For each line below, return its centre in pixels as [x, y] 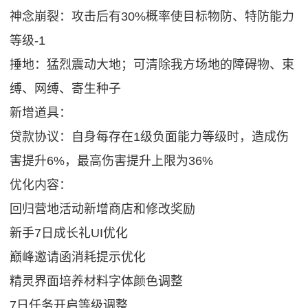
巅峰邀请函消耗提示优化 [78, 257]
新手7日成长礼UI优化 [69, 233]
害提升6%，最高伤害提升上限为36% [112, 161]
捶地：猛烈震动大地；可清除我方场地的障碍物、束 [152, 64]
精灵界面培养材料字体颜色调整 [97, 281]
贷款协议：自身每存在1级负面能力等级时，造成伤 [150, 136]
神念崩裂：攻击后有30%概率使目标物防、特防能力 [152, 16]
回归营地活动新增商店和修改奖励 [103, 209]
